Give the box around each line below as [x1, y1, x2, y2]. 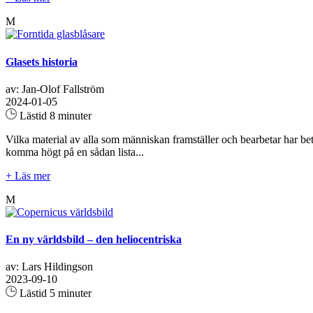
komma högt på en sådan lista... [6, 145, 144, 158]
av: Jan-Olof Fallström [6, 82, 104, 95]
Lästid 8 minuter [17, 109, 92, 122]
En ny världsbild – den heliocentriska [6, 233, 182, 246]
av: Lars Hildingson [6, 261, 93, 273]
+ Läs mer [6, 169, 50, 182]
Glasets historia [6, 55, 78, 68]
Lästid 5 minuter [17, 287, 92, 300]
